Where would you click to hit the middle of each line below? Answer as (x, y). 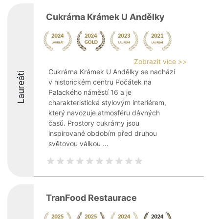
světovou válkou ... (78, 143)
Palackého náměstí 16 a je (90, 92)
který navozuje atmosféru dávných (104, 113)
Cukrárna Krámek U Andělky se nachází (112, 72)
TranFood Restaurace (91, 198)
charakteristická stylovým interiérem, (107, 102)
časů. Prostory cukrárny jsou (94, 123)
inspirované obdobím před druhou (103, 133)
